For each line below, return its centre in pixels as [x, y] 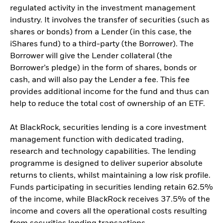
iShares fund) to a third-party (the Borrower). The [102, 45]
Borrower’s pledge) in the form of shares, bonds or [103, 68]
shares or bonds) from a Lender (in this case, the [101, 33]
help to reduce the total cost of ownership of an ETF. [108, 104]
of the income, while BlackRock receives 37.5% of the [110, 200]
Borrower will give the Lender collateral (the [91, 56]
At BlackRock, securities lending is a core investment [108, 128]
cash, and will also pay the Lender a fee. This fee [100, 80]
